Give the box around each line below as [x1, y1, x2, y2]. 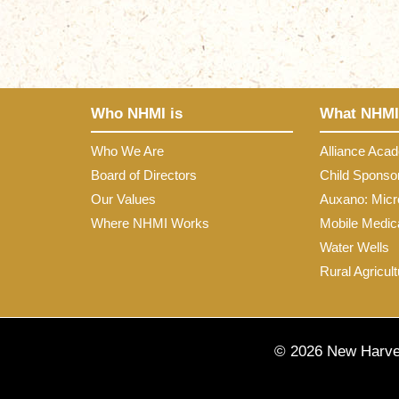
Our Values [91, 191, 156, 207]
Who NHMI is [91, 105, 183, 122]
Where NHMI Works [91, 216, 209, 231]
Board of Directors [91, 167, 197, 183]
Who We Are [91, 143, 164, 159]
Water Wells [319, 240, 389, 255]
